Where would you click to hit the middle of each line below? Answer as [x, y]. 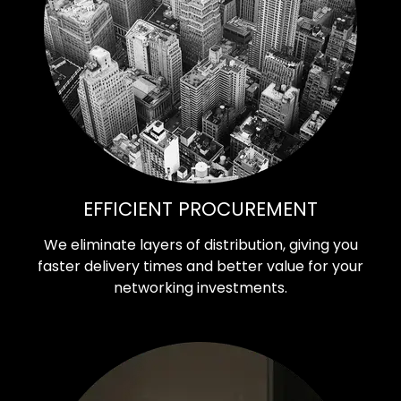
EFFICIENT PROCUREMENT [200, 209]
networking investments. [200, 287]
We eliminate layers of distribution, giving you [200, 244]
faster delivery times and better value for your [200, 266]
